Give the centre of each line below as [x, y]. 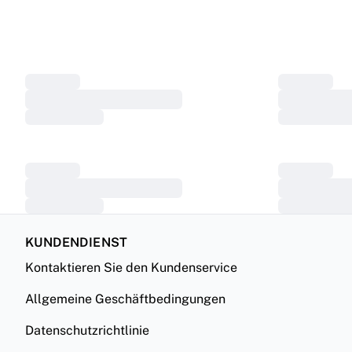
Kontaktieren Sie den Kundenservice [131, 268]
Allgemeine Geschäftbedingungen [125, 299]
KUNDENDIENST [77, 242]
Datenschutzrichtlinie [87, 330]
